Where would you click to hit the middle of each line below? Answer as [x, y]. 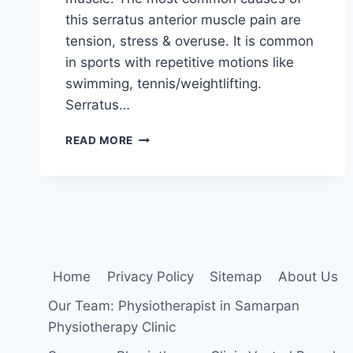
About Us [308, 277]
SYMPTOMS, [169, 202]
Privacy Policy [150, 277]
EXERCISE [161, 235]
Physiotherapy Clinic [112, 327]
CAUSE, [154, 186]
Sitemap [236, 277]
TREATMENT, [169, 219]
